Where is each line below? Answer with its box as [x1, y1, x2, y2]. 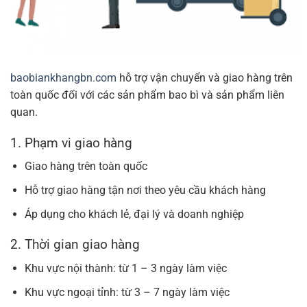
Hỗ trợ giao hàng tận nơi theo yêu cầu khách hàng [24, 184, 266, 197]
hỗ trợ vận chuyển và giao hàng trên [116, 71, 293, 85]
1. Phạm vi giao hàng [10, 134, 132, 151]
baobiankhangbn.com [10, 71, 116, 85]
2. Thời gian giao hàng [10, 236, 140, 253]
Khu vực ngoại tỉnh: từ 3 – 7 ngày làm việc [24, 285, 230, 299]
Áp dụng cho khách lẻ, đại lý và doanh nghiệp [24, 207, 244, 221]
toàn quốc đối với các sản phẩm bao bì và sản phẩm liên [10, 88, 284, 102]
